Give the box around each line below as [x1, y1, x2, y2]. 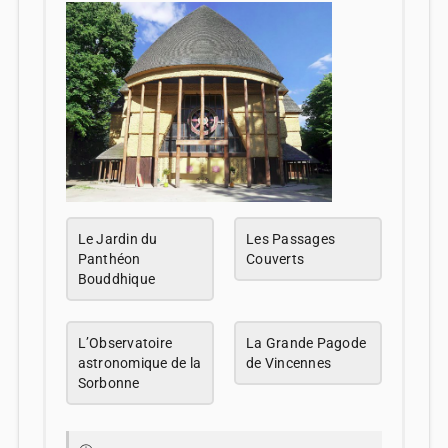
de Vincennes [246, 354, 331, 371]
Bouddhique [77, 270, 156, 287]
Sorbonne [77, 374, 140, 391]
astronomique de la [77, 354, 202, 371]
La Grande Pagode [246, 334, 366, 351]
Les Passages [246, 230, 335, 247]
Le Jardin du [77, 230, 158, 247]
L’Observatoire [77, 334, 173, 351]
